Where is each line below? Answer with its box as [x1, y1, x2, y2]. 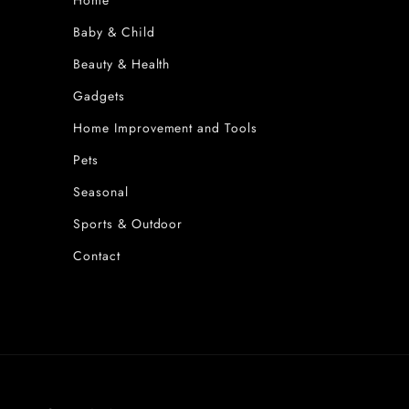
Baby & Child [73, 23, 155, 41]
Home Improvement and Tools [73, 119, 257, 137]
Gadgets [73, 87, 125, 105]
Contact [73, 246, 121, 265]
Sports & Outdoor [73, 215, 184, 233]
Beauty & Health [73, 55, 171, 73]
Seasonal [73, 183, 129, 201]
